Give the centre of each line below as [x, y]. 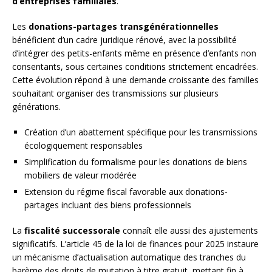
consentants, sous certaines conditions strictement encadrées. [135, 67]
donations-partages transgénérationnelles [124, 27]
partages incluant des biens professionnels [108, 205]
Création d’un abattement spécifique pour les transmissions [141, 132]
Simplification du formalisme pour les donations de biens [136, 162]
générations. [36, 107]
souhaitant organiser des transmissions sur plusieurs [115, 93]
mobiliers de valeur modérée [80, 175]
